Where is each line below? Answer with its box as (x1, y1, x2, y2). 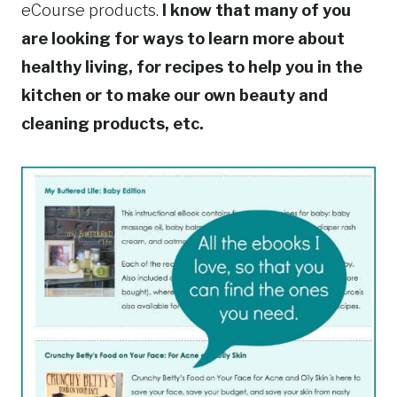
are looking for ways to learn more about (21, 28, 345, 48)
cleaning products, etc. (21, 113, 204, 133)
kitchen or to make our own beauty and (21, 85, 328, 105)
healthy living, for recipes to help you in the (21, 57, 362, 76)
